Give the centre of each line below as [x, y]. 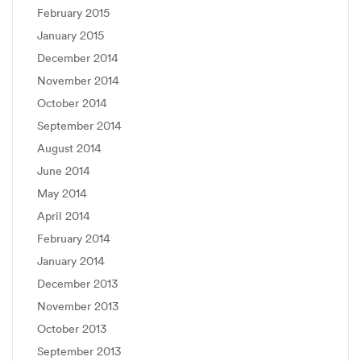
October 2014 [72, 103]
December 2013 [77, 284]
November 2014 [78, 81]
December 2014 [78, 58]
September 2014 [79, 126]
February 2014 [74, 239]
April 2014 [64, 216]
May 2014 [62, 193]
